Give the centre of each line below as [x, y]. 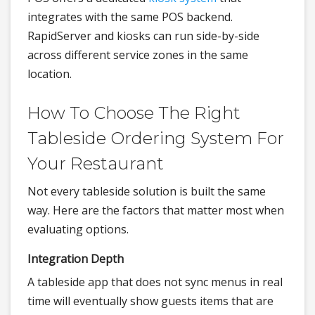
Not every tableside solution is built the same [147, 192]
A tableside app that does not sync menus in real [155, 282]
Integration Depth [76, 259]
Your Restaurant [96, 164]
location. [50, 74]
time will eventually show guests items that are [150, 301]
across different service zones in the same [138, 55]
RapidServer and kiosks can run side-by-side [143, 36]
